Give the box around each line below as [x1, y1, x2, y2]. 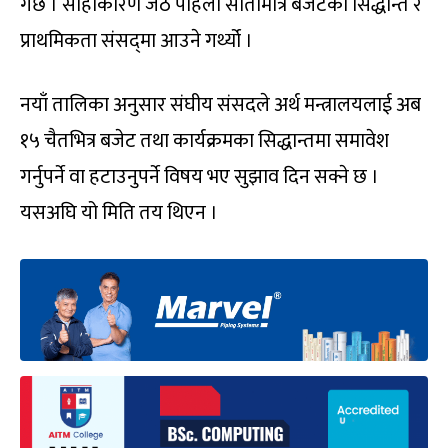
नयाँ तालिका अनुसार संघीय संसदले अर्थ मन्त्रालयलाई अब [20, 88, 421, 123]
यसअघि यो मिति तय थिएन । [20, 196, 218, 231]
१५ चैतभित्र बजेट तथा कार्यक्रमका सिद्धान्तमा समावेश [20, 124, 389, 159]
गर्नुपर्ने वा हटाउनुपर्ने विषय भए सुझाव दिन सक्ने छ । [20, 160, 379, 195]
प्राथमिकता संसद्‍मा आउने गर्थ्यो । [20, 24, 253, 59]
